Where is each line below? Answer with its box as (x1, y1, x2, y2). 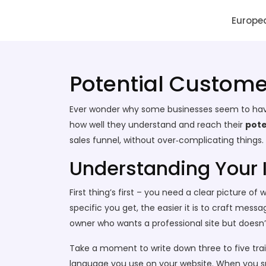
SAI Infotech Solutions (9, 9, 183, 31)
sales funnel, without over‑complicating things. (69, 134, 264, 146)
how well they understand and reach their (69, 119, 245, 131)
